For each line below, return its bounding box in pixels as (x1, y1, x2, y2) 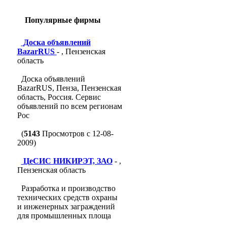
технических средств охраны (17, 193, 118, 202)
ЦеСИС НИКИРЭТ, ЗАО (23, 157, 112, 165)
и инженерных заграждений (17, 202, 115, 211)
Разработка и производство (21, 184, 116, 193)
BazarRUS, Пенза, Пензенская (17, 84, 121, 92)
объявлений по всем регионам (17, 102, 122, 110)
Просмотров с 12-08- (40, 129, 113, 138)
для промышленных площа (17, 211, 111, 220)
